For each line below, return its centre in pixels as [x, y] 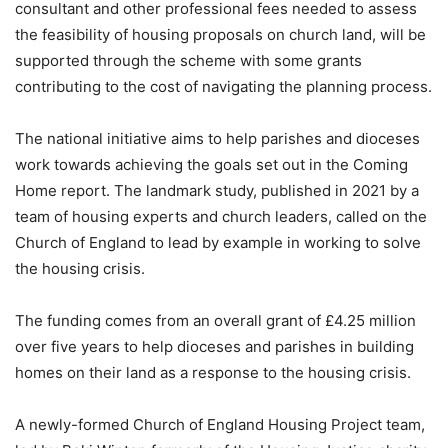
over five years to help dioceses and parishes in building [214, 347]
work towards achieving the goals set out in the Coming [211, 165]
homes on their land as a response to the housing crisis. [213, 373]
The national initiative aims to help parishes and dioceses [217, 139]
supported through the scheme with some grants [188, 61]
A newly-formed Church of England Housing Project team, [220, 425]
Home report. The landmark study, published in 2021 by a [217, 191]
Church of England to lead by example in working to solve [218, 243]
